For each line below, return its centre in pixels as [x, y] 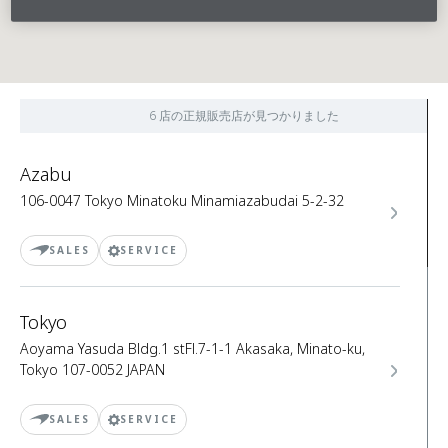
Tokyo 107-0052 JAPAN [92, 369]
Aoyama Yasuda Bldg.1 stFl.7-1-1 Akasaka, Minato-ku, [192, 348]
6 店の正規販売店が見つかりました [244, 115]
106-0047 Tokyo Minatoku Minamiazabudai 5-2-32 [182, 200]
